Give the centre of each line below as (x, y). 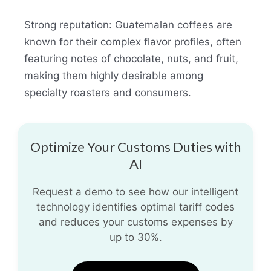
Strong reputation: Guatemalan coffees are (128, 24)
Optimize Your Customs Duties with (135, 146)
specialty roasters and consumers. (108, 92)
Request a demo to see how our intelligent (135, 191)
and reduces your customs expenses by (135, 222)
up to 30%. (135, 237)
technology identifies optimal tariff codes (135, 207)
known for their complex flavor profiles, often (133, 41)
